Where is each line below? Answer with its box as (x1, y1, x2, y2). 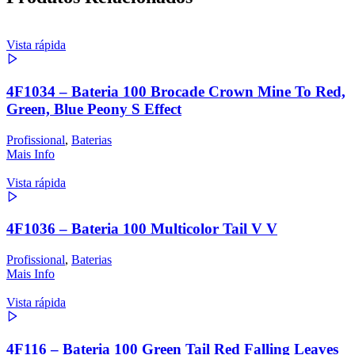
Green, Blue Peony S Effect (6, 100, 181, 117)
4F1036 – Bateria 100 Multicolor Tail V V (6, 220, 277, 238)
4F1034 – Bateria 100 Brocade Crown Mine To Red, (6, 82, 345, 100)
